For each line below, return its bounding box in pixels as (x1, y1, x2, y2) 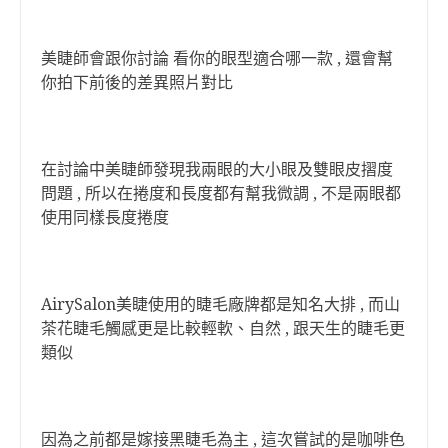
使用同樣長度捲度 (41, 208, 173, 227)
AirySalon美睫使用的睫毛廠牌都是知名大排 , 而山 (41, 295, 400, 314)
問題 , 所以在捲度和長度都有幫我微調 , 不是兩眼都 (41, 184, 401, 203)
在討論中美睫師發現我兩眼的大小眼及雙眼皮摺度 (41, 160, 393, 179)
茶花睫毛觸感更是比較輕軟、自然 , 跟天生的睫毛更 (41, 319, 405, 338)
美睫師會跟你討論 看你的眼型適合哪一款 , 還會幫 (41, 49, 393, 68)
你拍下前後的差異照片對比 (41, 73, 233, 92)
